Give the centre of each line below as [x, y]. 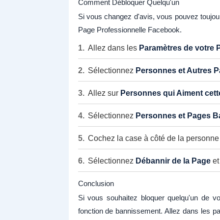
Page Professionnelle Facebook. [130, 30]
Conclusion [96, 184]
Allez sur [104, 93]
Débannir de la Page [173, 161]
